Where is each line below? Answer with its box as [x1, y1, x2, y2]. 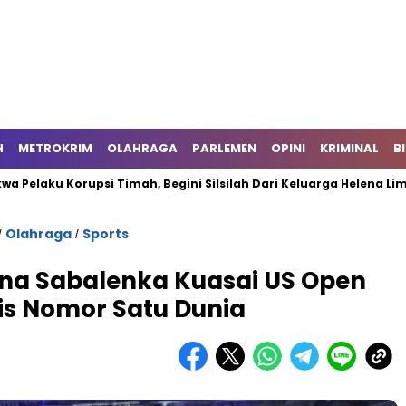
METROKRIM [18, 140, 92, 157]
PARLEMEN [192, 140, 256, 157]
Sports [82, 225, 129, 243]
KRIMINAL [320, 140, 379, 157]
